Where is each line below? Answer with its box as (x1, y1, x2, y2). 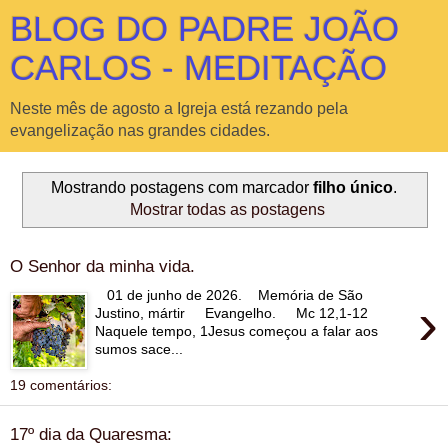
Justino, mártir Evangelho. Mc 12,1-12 (95, 304, 369, 321)
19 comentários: (10, 376, 112, 393)
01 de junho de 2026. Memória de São (95, 286, 364, 303)
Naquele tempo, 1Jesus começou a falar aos (95, 322, 379, 339)
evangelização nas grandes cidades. (10, 122, 270, 139)
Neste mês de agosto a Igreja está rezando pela (10, 100, 348, 117)
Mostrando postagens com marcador (51, 178, 313, 196)
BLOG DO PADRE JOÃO (10, 10, 399, 48)
